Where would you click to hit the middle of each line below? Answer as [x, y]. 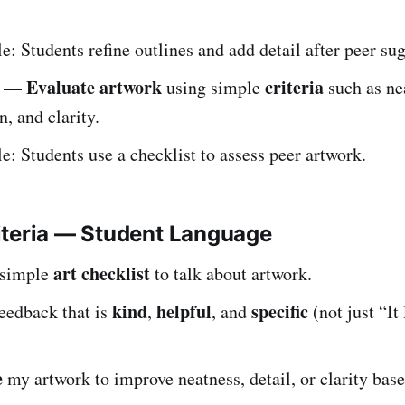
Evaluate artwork [94, 87]
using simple [213, 87]
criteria [294, 87]
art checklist [102, 273]
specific [280, 311]
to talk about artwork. [231, 273]
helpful [184, 311]
